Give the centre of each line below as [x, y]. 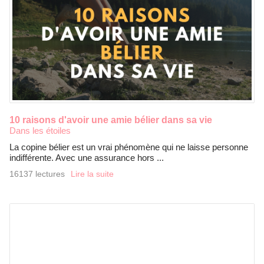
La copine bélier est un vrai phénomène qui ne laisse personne [129, 147]
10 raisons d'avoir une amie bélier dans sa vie [111, 120]
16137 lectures [37, 174]
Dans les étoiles [40, 131]
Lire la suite [92, 174]
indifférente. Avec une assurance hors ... [87, 158]
